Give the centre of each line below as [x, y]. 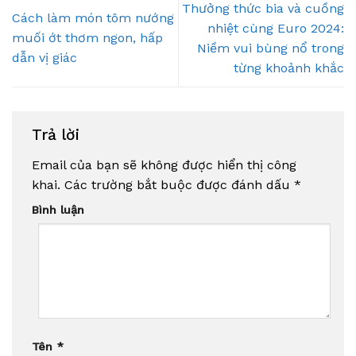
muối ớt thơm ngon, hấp [87, 38]
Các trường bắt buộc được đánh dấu [177, 184]
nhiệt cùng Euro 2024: [276, 28]
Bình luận [58, 209]
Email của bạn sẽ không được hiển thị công [164, 164]
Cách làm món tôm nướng [93, 18]
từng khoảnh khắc [289, 68]
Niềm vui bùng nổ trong [271, 48]
